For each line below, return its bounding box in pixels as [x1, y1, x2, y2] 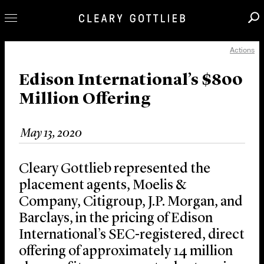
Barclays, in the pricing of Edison [19, 212, 213, 226]
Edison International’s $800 [19, 72, 243, 90]
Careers [8, 114, 70, 131]
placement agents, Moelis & [19, 179, 187, 193]
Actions [230, 45, 255, 55]
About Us [8, 154, 81, 171]
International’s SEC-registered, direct [19, 228, 245, 243]
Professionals [8, 50, 117, 67]
